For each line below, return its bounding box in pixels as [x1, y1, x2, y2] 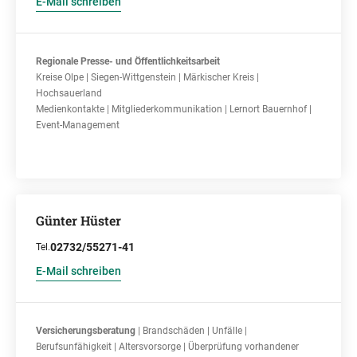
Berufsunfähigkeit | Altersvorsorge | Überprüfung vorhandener [36, 341, 299, 352]
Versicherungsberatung [36, 325, 138, 336]
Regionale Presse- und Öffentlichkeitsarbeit [36, 56, 220, 67]
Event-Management [36, 120, 120, 131]
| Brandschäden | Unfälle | [138, 325, 247, 336]
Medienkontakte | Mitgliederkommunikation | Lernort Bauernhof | [36, 104, 312, 115]
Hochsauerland [36, 88, 102, 99]
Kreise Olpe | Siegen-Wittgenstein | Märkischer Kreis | [36, 72, 259, 83]
